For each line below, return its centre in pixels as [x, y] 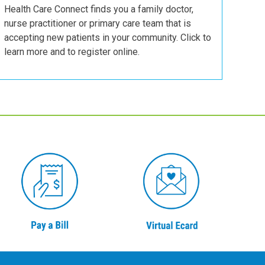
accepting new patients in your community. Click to [108, 38]
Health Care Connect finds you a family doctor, [99, 9]
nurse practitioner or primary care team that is [98, 24]
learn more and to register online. [72, 52]
